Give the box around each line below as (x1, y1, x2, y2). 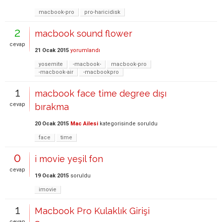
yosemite (39, 61, 63, 67)
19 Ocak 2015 (35, 172, 69, 179)
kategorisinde (98, 120, 136, 127)
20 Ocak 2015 (35, 120, 69, 127)
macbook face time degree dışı (35, 88, 166, 99)
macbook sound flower (35, 28, 132, 39)
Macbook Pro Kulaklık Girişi (35, 206, 150, 216)
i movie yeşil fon (35, 154, 103, 164)
